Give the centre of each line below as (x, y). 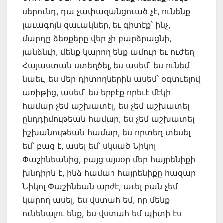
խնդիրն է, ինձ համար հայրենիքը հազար (109, 172)
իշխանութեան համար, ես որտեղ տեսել (106, 132)
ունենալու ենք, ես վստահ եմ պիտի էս (102, 213)
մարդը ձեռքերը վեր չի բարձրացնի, (97, 38)
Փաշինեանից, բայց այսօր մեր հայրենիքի (109, 159)
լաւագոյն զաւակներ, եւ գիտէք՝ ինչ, (96, 25)
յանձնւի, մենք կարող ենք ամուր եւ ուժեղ (108, 52)
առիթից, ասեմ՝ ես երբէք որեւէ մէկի (97, 92)
